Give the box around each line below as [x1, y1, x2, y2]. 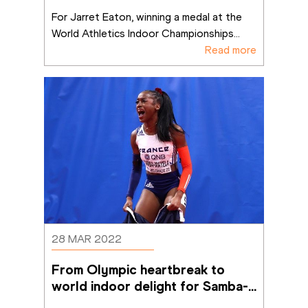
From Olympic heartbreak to [52, 261, 225, 278]
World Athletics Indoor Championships [52, 26, 234, 40]
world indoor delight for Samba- [52, 278, 248, 295]
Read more [205, 43, 256, 56]
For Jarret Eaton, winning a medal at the [52, 10, 242, 23]
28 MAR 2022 [52, 232, 122, 246]
